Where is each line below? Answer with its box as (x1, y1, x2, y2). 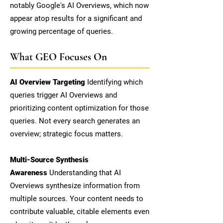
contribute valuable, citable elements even (10, 207, 149, 216)
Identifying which (87, 78, 143, 87)
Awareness (10, 168, 47, 177)
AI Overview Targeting (10, 78, 87, 87)
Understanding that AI (47, 168, 121, 177)
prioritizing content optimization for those (10, 104, 149, 112)
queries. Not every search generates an (10, 116, 140, 125)
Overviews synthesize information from (10, 181, 140, 190)
